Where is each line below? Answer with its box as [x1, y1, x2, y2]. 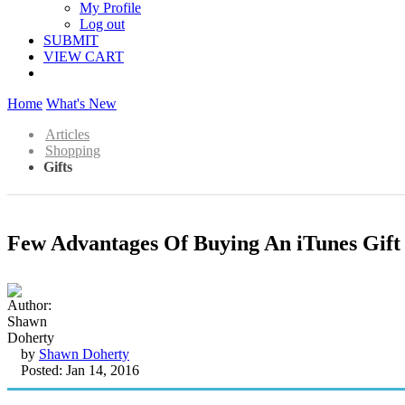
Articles [45, 127, 89, 142]
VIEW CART [43, 49, 124, 64]
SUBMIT [43, 33, 99, 48]
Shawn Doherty [39, 345, 129, 362]
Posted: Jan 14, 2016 [21, 362, 139, 378]
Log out [80, 16, 125, 32]
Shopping [45, 143, 100, 158]
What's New [46, 96, 117, 111]
